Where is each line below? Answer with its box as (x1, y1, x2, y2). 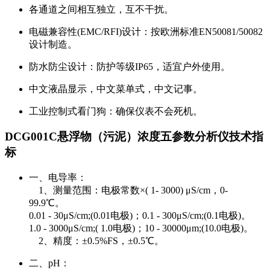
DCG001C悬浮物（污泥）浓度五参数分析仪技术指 (5, 130, 263, 143)
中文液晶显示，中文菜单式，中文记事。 (29, 83, 202, 94)
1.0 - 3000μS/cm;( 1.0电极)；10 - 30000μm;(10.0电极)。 (29, 223, 253, 234)
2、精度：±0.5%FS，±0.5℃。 (29, 236, 164, 246)
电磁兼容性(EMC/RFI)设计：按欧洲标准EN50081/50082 (29, 26, 263, 37)
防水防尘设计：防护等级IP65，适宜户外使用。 (29, 61, 230, 72)
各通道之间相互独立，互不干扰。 (29, 4, 174, 14)
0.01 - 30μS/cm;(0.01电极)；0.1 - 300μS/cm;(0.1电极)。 (29, 210, 251, 221)
